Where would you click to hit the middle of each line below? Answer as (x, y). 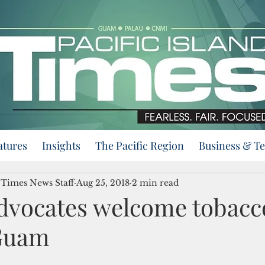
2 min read (155, 182)
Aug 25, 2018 (103, 182)
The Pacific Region (140, 146)
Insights (61, 146)
